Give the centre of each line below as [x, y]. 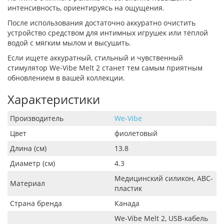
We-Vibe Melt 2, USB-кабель [161, 218]
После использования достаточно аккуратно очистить [101, 22]
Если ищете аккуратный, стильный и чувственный [95, 57]
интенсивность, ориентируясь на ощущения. [86, 7]
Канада [127, 203]
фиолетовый [136, 133]
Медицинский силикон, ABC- [164, 178]
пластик [128, 188]
